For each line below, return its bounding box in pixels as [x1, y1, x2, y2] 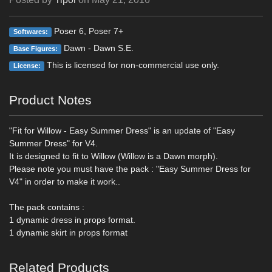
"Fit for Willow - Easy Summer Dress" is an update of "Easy [9, 126, 235, 136]
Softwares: [13, 28, 48, 36]
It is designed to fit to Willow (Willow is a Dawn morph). [9, 151, 218, 161]
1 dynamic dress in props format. [9, 215, 135, 225]
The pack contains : [9, 202, 84, 212]
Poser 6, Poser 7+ [52, 26, 124, 36]
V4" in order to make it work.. [9, 177, 120, 187]
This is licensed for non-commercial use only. [44, 60, 220, 70]
